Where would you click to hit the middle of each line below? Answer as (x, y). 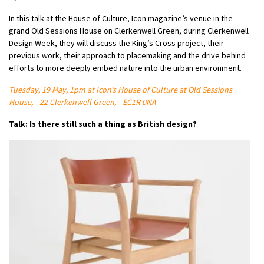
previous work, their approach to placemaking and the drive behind (127, 55)
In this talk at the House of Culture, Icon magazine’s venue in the (121, 18)
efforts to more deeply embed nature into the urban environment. (125, 67)
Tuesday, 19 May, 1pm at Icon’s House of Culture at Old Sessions (121, 89)
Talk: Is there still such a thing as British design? (103, 123)
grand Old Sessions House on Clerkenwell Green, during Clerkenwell (129, 30)
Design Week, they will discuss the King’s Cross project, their (116, 43)
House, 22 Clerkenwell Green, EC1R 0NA (82, 102)
